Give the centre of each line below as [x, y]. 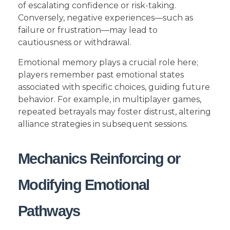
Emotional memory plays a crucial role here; [108, 63]
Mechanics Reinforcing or [99, 159]
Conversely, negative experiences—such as [106, 18]
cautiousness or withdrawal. [75, 43]
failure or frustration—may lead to [88, 30]
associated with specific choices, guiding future [114, 87]
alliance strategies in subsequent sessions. [103, 124]
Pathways [49, 211]
